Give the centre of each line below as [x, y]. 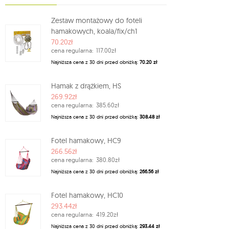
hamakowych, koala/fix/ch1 [94, 31]
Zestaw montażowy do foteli [97, 21]
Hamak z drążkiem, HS [86, 86]
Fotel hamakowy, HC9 [86, 141]
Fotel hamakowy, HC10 [87, 196]
